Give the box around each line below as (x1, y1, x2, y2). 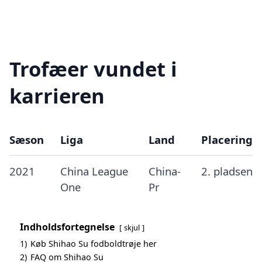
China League (60, 164, 128, 178)
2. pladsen (201, 164, 253, 178)
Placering (201, 132, 253, 147)
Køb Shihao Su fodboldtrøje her (30, 238, 157, 249)
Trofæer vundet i (9, 55, 177, 83)
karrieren (9, 82, 105, 110)
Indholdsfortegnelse (20, 220, 115, 233)
